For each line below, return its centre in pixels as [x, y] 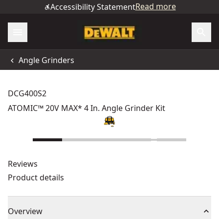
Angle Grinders [46, 60]
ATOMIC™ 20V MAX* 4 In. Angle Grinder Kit [87, 108]
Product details [36, 177]
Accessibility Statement [93, 7]
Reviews [23, 164]
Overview [25, 211]
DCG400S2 [27, 93]
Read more [155, 6]
